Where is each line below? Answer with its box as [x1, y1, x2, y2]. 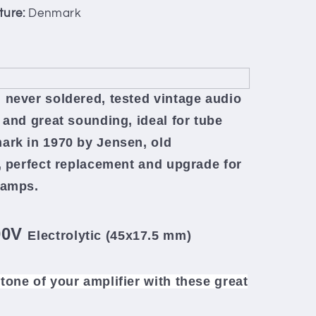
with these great [144, 274, 248, 288]
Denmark [25, 7, 82, 20]
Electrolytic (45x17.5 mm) [28, 228, 192, 243]
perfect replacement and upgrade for [5, 157, 242, 171]
